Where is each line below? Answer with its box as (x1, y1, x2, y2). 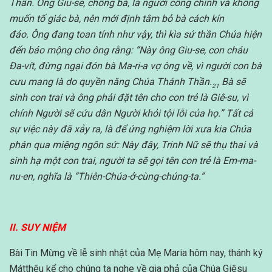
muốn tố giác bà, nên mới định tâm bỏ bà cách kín (9, 13, 224, 25)
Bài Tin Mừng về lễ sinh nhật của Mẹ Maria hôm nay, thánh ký (9, 247, 263, 259)
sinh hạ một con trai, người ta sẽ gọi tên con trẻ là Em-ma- (9, 155, 256, 167)
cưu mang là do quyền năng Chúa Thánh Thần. (9, 76, 212, 88)
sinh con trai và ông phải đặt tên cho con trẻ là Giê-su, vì (9, 92, 248, 104)
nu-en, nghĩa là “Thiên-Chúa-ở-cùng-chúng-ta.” (9, 171, 204, 183)
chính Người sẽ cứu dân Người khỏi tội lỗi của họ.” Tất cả (9, 107, 253, 120)
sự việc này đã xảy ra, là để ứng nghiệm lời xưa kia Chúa (9, 123, 251, 135)
